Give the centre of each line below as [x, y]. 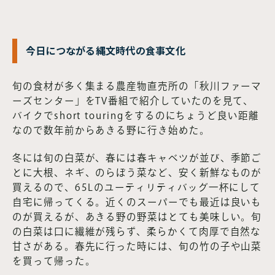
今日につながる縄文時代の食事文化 [106, 50]
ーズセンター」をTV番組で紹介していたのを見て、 [133, 100]
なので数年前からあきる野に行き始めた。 [111, 130]
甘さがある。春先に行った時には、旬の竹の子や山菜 [137, 246]
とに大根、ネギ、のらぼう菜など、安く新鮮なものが [137, 172]
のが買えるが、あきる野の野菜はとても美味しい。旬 [137, 216]
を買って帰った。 [54, 261]
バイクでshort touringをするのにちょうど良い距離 [136, 115]
